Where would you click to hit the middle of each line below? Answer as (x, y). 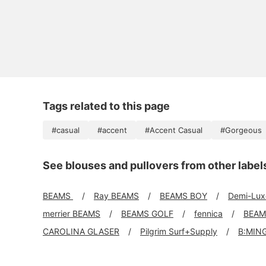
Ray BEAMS (116, 196)
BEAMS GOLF (147, 213)
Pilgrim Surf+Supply (179, 231)
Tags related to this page (106, 106)
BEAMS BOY (183, 196)
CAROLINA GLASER (81, 231)
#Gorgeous (241, 130)
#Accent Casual (174, 130)
